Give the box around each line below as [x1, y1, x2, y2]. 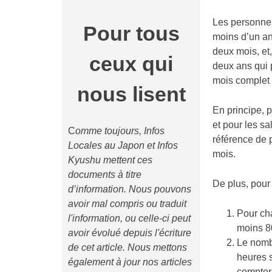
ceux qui [89, 53, 173, 75]
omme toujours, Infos [75, 125, 165, 136]
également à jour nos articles [68, 256, 192, 267]
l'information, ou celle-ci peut [68, 212, 191, 223]
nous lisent [76, 83, 186, 106]
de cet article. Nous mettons [68, 242, 187, 253]
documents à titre [68, 169, 141, 180]
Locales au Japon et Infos [68, 140, 178, 151]
